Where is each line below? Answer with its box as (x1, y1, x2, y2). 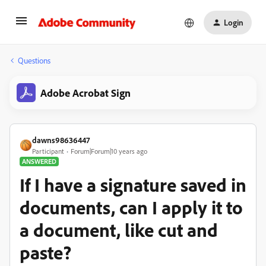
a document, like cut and (20, 218, 218, 242)
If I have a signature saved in (20, 173, 246, 197)
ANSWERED (22, 157, 56, 166)
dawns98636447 (32, 135, 90, 145)
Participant (32, 147, 64, 156)
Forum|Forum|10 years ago (71, 147, 147, 156)
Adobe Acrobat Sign (40, 86, 131, 99)
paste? (20, 240, 71, 264)
